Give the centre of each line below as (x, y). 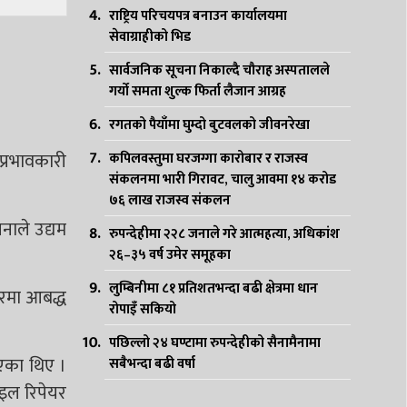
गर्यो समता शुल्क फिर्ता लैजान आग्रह (197, 91)
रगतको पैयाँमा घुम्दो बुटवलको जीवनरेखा (209, 125)
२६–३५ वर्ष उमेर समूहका (169, 255)
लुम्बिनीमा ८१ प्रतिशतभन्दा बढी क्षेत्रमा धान (213, 288)
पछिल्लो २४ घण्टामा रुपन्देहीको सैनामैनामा (214, 343)
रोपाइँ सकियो (142, 309)
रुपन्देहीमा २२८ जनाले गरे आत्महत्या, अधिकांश (224, 234)
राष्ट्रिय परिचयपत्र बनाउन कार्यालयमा (198, 16)
